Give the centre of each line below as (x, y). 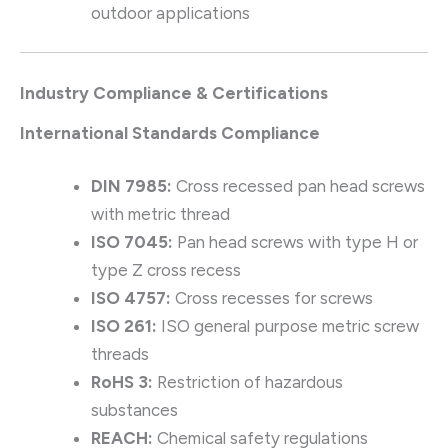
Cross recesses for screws (272, 298)
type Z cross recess (166, 270)
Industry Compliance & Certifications (174, 92)
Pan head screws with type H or (295, 242)
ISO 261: (124, 326)
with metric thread (160, 214)
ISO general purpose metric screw (288, 326)
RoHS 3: (122, 382)
